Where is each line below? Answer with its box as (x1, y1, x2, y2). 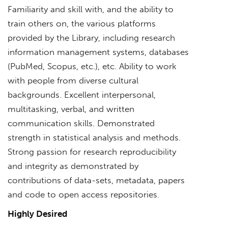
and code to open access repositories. (8, 189, 159, 199)
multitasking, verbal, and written (8, 103, 134, 114)
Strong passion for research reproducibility (8, 146, 176, 157)
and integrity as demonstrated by (8, 160, 138, 171)
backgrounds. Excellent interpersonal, (8, 89, 156, 100)
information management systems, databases (8, 46, 189, 57)
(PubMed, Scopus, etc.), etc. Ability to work (8, 61, 177, 71)
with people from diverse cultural (8, 75, 138, 85)
